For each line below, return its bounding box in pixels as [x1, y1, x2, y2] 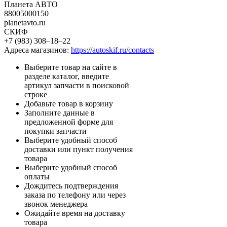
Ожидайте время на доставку [24, 208, 125, 217]
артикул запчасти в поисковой [24, 81, 129, 90]
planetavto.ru [4, 18, 46, 27]
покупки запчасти [24, 126, 87, 135]
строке [24, 90, 47, 99]
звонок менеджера [24, 199, 88, 208]
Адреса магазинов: [4, 45, 71, 54]
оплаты [24, 172, 50, 181]
